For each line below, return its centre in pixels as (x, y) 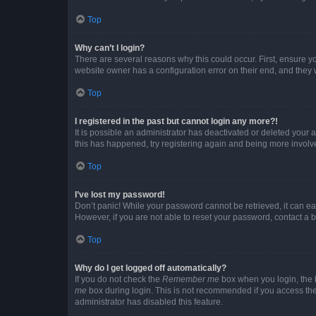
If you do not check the (119, 279)
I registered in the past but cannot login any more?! (176, 121)
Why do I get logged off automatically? (151, 268)
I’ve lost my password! (120, 194)
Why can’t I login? (110, 48)
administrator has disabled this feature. (149, 302)
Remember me (191, 279)
